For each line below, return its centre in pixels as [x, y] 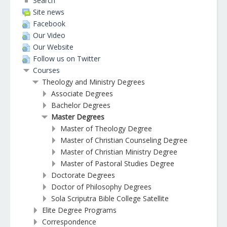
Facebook [49, 24]
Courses [46, 70]
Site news [49, 12]
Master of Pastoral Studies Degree [117, 163]
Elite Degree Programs [79, 210]
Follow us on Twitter [67, 59]
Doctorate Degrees [83, 175]
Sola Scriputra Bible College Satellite [110, 198]
